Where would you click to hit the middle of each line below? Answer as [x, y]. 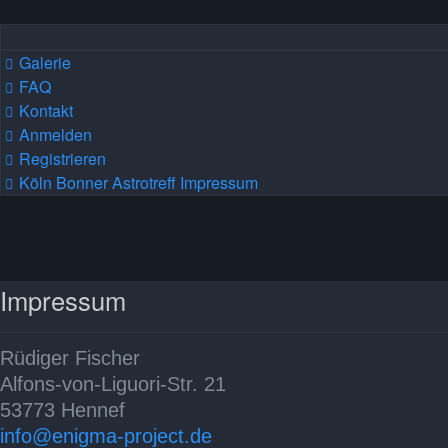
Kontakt [46, 110]
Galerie [45, 62]
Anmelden [55, 134]
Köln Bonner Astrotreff [97, 182]
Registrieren [62, 158]
